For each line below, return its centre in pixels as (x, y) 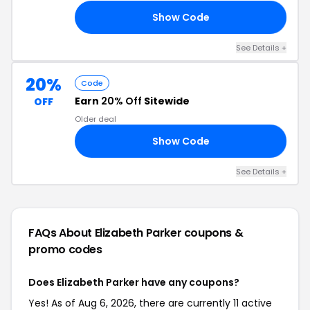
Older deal (95, 119)
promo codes (65, 249)
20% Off (121, 101)
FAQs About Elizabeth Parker (106, 233)
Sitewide (166, 101)
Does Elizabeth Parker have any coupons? (134, 282)
